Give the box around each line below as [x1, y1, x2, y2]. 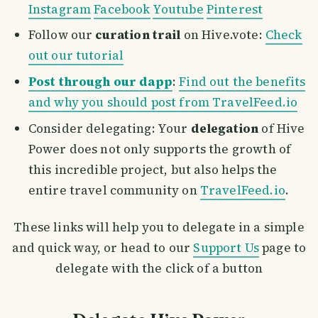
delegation [190, 119, 259, 137]
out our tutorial [28, 47, 124, 65]
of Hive [258, 119, 305, 137]
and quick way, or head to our [11, 238, 194, 256]
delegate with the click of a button [55, 259, 263, 277]
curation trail [95, 26, 181, 44]
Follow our [28, 26, 96, 44]
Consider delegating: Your [28, 119, 191, 137]
